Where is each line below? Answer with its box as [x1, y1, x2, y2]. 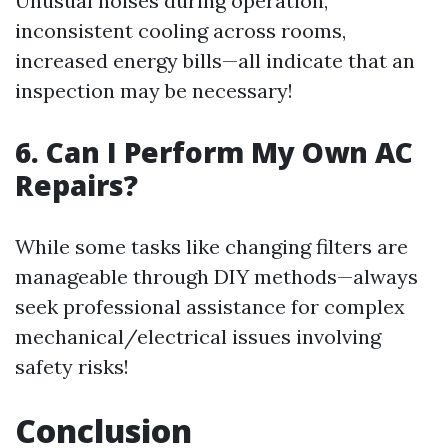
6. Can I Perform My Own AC [15, 132, 413, 171]
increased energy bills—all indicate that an [15, 47, 415, 73]
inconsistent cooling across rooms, [15, 17, 346, 43]
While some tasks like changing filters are [15, 233, 408, 259]
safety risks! [15, 353, 129, 379]
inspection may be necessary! [15, 77, 293, 103]
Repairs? [15, 165, 138, 204]
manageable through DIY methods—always [15, 263, 418, 289]
